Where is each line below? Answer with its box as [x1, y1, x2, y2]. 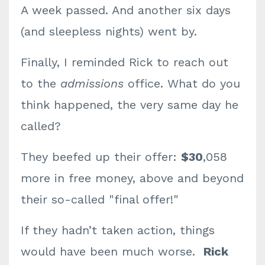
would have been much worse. [21, 244, 203, 258]
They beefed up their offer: [21, 150, 181, 164]
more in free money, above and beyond [21, 171, 244, 185]
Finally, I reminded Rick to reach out [21, 55, 228, 69]
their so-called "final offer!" [21, 192, 179, 206]
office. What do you [124, 76, 240, 91]
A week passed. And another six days [21, 3, 231, 17]
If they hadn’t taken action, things [21, 223, 215, 237]
